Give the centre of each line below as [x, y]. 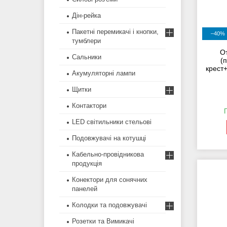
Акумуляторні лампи [104, 73]
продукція [87, 164]
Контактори [89, 106]
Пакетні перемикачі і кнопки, [115, 32]
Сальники [87, 57]
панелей [85, 189]
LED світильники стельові [112, 122]
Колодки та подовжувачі [109, 205]
